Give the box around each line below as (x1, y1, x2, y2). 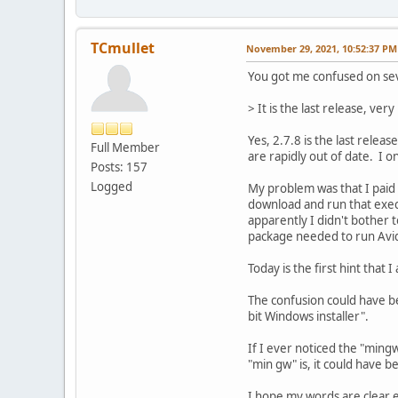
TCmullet (91, 37, 155, 58)
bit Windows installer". (248, 307, 369, 324)
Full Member (91, 139, 160, 155)
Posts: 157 (91, 158, 147, 175)
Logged (91, 178, 132, 195)
